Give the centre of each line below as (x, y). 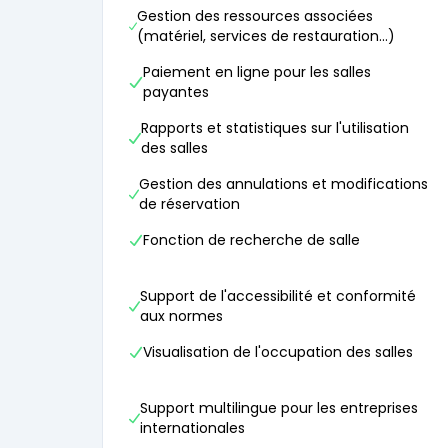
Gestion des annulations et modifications (284, 184)
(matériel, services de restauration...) (266, 36)
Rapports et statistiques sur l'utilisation (275, 128)
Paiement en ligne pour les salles (256, 72)
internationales (192, 428)
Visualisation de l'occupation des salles (278, 352)
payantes (175, 92)
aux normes (182, 316)
